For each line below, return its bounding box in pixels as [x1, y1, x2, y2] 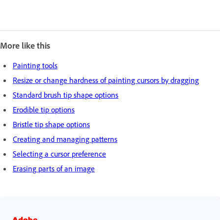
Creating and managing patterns [13, 134, 117, 144]
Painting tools [13, 60, 57, 70]
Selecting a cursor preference [13, 149, 106, 159]
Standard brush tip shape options [13, 90, 118, 100]
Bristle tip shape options [13, 119, 90, 129]
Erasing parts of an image [13, 164, 95, 173]
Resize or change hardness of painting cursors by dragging [13, 75, 199, 85]
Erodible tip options [13, 105, 75, 114]
